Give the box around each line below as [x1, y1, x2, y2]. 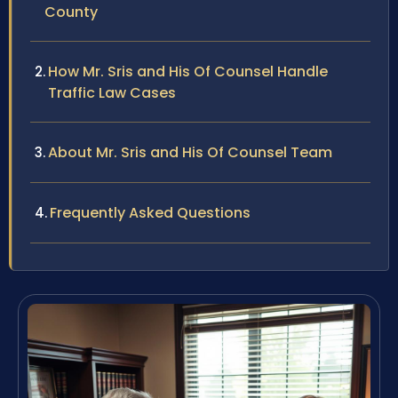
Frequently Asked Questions [50, 203, 251, 224]
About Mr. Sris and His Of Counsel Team [48, 142, 332, 163]
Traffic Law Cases [48, 83, 176, 104]
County [44, 2, 98, 23]
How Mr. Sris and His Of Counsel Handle [48, 61, 328, 83]
